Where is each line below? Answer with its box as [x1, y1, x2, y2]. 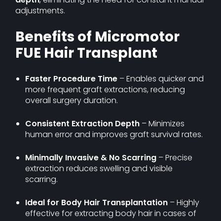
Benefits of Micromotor [15, 27, 180, 46]
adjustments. [15, 5, 66, 16]
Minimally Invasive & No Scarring [25, 152, 157, 163]
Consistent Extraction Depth [25, 118, 140, 129]
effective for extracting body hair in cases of [25, 208, 197, 219]
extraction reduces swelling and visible [25, 163, 173, 174]
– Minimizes [140, 118, 185, 129]
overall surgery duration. [25, 95, 118, 106]
